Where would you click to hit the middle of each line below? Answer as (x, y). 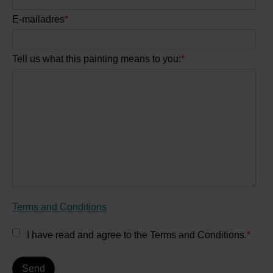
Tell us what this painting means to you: (97, 59)
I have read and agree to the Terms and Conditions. (137, 235)
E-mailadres (38, 19)
